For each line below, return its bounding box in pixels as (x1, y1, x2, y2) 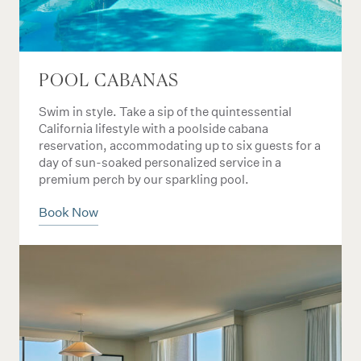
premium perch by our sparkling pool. (39, 172, 249, 187)
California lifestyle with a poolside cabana (39, 121, 268, 136)
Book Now (39, 205, 98, 220)
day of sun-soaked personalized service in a (39, 155, 281, 170)
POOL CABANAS (39, 73, 179, 92)
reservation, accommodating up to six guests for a (39, 138, 321, 153)
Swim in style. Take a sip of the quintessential (39, 104, 292, 119)
